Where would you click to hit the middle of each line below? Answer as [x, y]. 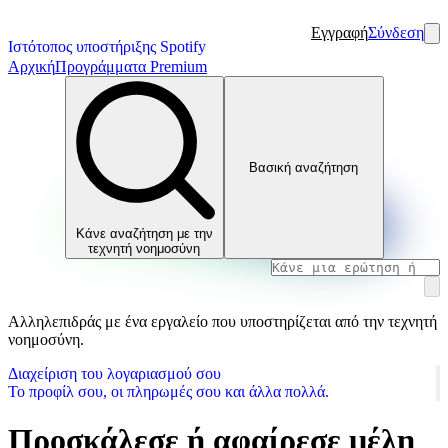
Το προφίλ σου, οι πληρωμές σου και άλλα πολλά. [168, 391]
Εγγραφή [339, 32]
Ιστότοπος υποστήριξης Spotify [107, 46]
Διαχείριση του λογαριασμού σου [114, 373]
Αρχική [31, 66]
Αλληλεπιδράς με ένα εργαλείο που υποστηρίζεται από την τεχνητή [222, 321]
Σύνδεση [396, 32]
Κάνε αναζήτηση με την [144, 233]
